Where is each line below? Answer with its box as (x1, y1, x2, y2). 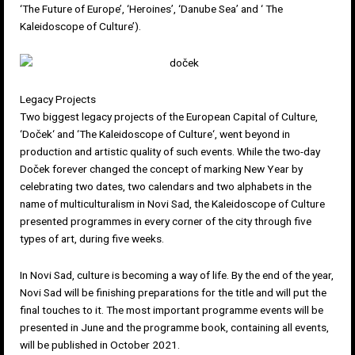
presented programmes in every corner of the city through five (20, 215, 311, 228)
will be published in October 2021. (20, 338, 180, 351)
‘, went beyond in (212, 128, 290, 141)
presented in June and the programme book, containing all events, (20, 321, 329, 334)
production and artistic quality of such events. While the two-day (20, 145, 320, 158)
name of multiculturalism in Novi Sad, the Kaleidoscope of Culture (20, 197, 325, 211)
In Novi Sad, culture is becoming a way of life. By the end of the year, (20, 269, 334, 281)
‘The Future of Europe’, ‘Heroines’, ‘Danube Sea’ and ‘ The (20, 2, 283, 16)
